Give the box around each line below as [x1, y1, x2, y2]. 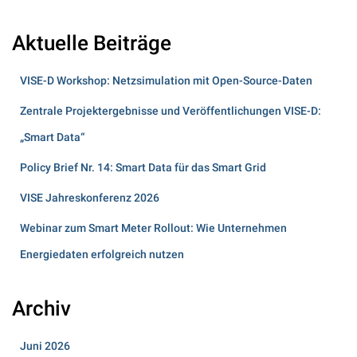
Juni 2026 [20, 339, 70, 352]
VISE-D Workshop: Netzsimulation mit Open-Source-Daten [20, 73, 312, 87]
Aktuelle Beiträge [12, 30, 171, 55]
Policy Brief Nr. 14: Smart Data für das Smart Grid [20, 160, 266, 174]
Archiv [12, 296, 71, 320]
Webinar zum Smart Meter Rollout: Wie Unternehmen [20, 221, 287, 234]
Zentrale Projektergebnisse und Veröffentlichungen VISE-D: [20, 104, 321, 117]
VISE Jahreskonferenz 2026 [20, 190, 159, 204]
